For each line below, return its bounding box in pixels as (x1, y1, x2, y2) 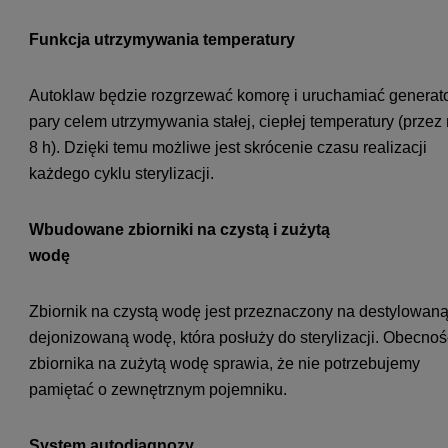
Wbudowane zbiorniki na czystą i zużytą (29, 221, 330, 239)
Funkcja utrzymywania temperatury (29, 31, 295, 49)
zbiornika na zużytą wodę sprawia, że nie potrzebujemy (29, 355, 420, 373)
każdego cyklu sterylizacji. (29, 165, 214, 183)
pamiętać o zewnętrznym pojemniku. (29, 381, 287, 399)
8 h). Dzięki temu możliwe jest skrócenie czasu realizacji (29, 139, 427, 157)
